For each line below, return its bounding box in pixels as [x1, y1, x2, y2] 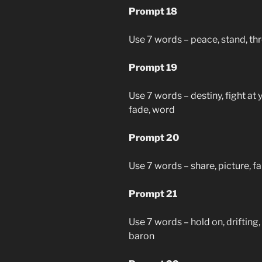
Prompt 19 [129, 61, 177, 73]
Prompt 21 [129, 188, 177, 199]
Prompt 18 [129, 5, 177, 17]
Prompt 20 [129, 132, 179, 143]
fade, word [129, 104, 175, 115]
